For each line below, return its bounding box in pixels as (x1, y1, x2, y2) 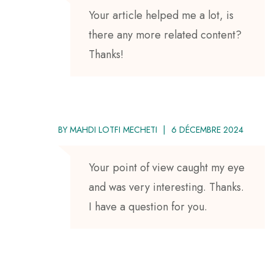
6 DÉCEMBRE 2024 (171, 123, 243, 136)
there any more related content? (89, 26, 242, 43)
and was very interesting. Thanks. (89, 179, 244, 195)
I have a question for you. (89, 198, 207, 215)
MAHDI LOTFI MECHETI (70, 123, 157, 136)
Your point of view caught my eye (89, 159, 245, 176)
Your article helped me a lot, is (89, 7, 234, 23)
